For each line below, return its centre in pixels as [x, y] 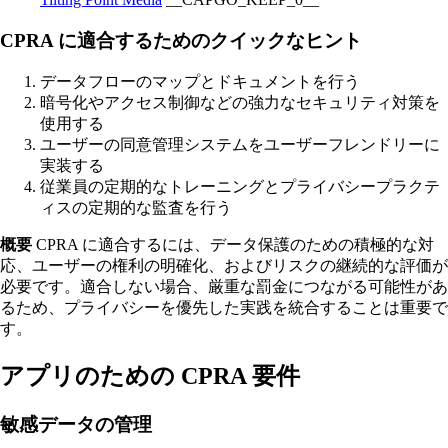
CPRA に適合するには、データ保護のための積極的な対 [233, 245]
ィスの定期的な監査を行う [136, 208]
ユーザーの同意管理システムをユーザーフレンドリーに [240, 145]
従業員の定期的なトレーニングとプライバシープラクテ [240, 187]
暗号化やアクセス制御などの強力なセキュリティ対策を [240, 103]
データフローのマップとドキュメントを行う [200, 82]
